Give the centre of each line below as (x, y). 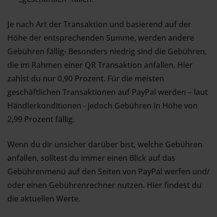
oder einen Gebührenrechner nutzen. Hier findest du (104, 185)
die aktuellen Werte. (44, 199)
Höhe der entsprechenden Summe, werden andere (101, 38)
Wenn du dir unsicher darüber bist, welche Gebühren (105, 144)
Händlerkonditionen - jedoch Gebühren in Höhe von (102, 106)
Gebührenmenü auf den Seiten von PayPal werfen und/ (108, 171)
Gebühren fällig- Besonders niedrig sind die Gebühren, (107, 51)
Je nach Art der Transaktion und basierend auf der (99, 24)
